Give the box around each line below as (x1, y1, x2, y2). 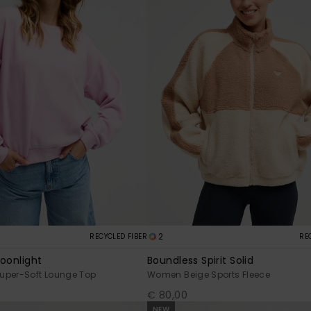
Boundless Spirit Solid (147, 253, 254, 268)
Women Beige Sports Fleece (147, 269, 270, 281)
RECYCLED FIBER (90, 231, 147, 242)
